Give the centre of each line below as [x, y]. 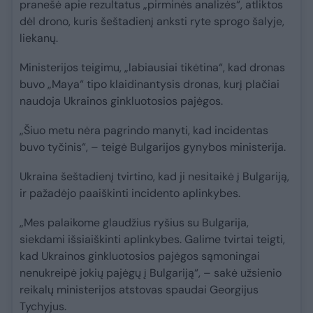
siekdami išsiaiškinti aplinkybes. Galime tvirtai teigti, [152, 240]
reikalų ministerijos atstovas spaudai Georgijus [139, 290]
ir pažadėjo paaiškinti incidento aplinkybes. [130, 194]
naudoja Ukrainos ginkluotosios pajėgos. [121, 101]
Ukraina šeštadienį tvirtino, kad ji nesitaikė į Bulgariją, [154, 177]
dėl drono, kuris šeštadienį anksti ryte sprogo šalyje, [152, 22]
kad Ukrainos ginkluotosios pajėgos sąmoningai [140, 256]
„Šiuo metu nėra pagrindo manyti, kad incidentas [144, 131]
